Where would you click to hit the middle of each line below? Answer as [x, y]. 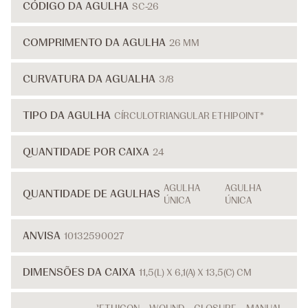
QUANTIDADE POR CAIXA [86, 152]
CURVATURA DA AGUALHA [89, 79]
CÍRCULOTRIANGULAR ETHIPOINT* [189, 116]
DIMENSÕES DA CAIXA [79, 272]
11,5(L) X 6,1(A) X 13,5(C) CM [195, 273]
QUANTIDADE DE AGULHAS [91, 194]
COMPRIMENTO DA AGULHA [94, 43]
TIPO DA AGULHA [67, 115]
